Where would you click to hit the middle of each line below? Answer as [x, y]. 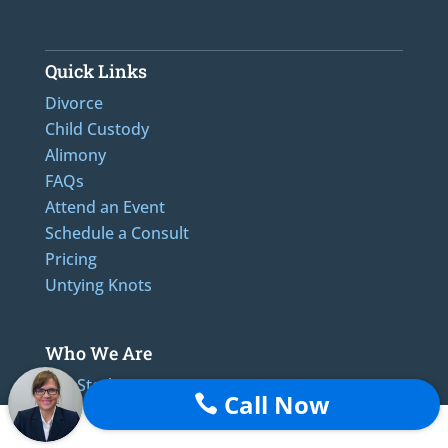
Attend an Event [104, 206]
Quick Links [95, 70]
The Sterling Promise [123, 384]
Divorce [73, 102]
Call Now [273, 404]
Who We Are [98, 352]
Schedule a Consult [116, 232]
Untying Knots [98, 284]
